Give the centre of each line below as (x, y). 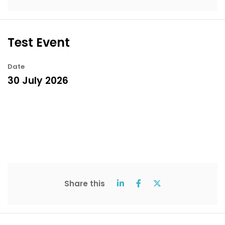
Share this (84, 183)
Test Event (39, 42)
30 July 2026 (38, 80)
